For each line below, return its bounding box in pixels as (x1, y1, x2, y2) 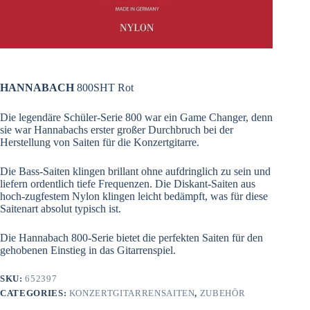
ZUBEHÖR (199, 287, 246, 298)
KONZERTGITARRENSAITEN (69, 287, 195, 298)
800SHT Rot (74, 81, 134, 93)
